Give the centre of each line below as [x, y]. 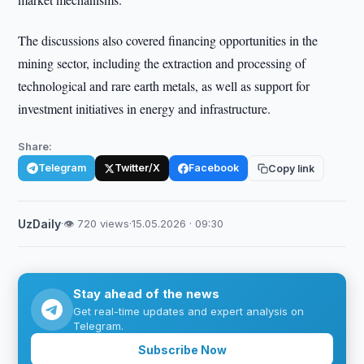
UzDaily [40, 224]
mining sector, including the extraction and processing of [162, 63]
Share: [35, 146]
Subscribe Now [182, 349]
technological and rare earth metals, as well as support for [164, 86]
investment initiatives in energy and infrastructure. [145, 108]
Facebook [214, 168]
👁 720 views [97, 223]
